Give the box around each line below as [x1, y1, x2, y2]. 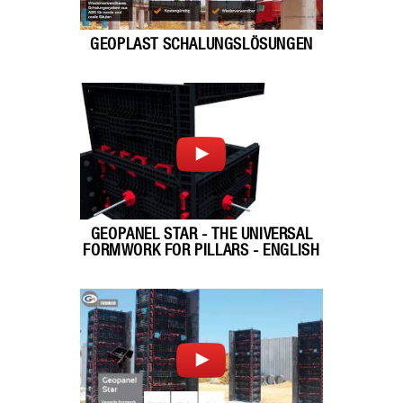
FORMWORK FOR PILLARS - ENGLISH [83, 243, 320, 259]
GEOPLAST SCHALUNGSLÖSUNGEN [90, 37, 313, 53]
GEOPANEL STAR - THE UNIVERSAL [90, 227, 313, 243]
